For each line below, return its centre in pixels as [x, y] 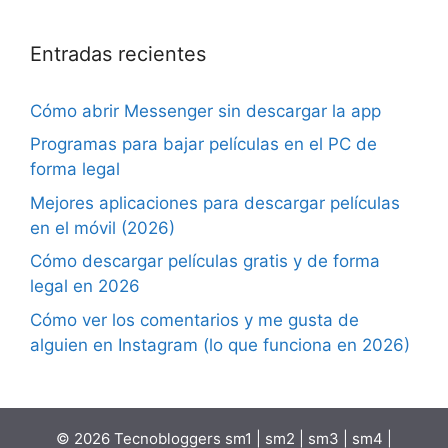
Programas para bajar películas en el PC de [203, 144]
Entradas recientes [118, 53]
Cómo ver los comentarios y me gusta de [194, 319]
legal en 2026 [85, 286]
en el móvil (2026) [102, 227]
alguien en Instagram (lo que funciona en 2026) [220, 344]
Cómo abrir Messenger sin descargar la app [205, 110]
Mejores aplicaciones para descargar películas [215, 202]
